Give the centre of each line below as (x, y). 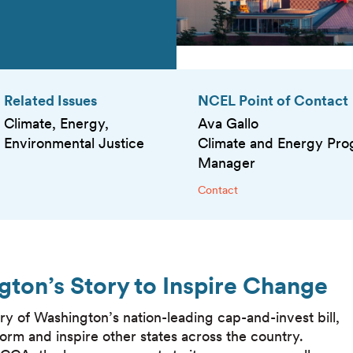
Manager (227, 163)
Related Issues (50, 100)
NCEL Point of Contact (273, 100)
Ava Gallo (229, 124)
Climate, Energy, (56, 124)
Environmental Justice (74, 143)
